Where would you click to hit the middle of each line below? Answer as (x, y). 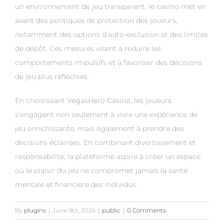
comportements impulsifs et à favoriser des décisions (108, 63)
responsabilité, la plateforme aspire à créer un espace (108, 157)
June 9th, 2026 (74, 210)
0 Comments (146, 210)
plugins (35, 210)
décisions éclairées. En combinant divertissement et (105, 143)
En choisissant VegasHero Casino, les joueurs (93, 101)
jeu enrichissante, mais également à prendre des (99, 129)
